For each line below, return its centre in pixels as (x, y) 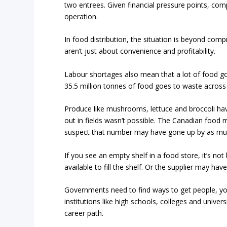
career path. (84, 213)
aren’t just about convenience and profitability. (140, 51)
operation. (81, 17)
